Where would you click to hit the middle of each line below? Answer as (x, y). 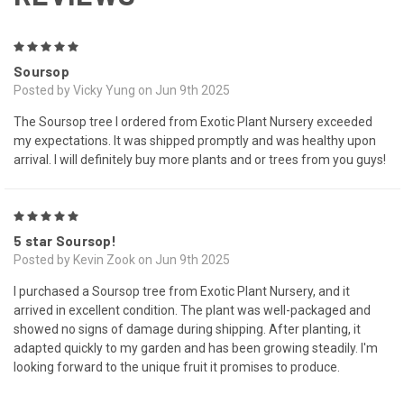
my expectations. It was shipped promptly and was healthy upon (195, 141)
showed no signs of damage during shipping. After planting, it (187, 330)
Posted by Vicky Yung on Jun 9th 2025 (122, 91)
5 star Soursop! (65, 241)
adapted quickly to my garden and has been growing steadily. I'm (196, 349)
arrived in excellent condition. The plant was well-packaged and (192, 311)
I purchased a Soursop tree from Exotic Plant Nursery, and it (182, 292)
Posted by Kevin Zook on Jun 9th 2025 (122, 260)
